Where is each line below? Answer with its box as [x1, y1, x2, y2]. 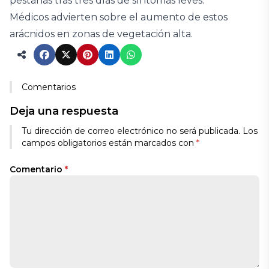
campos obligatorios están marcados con [22, 138, 196, 148]
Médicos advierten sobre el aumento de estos [10, 11, 228, 23]
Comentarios [22, 82, 76, 92]
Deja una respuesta [10, 104, 118, 118]
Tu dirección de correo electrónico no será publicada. [22, 125, 240, 136]
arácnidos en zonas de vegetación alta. [10, 28, 193, 40]
